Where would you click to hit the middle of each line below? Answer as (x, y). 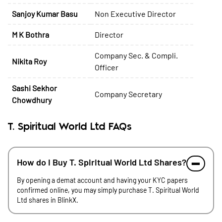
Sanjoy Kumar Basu (45, 14)
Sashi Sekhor (34, 88)
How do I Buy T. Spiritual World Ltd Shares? (102, 162)
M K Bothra (30, 34)
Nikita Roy (29, 61)
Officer (107, 67)
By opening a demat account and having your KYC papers (102, 180)
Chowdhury (32, 100)
